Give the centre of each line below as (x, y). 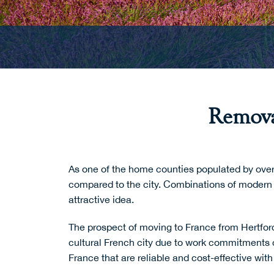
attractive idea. (102, 200)
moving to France (178, 227)
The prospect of (104, 227)
